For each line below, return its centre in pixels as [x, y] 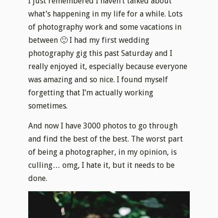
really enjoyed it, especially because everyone [108, 66]
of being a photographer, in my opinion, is [103, 152]
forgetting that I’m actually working [91, 92]
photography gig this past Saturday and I [100, 53]
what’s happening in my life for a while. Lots [106, 14]
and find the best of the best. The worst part [106, 139]
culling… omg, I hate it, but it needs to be [102, 165]
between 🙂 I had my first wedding [89, 40]
